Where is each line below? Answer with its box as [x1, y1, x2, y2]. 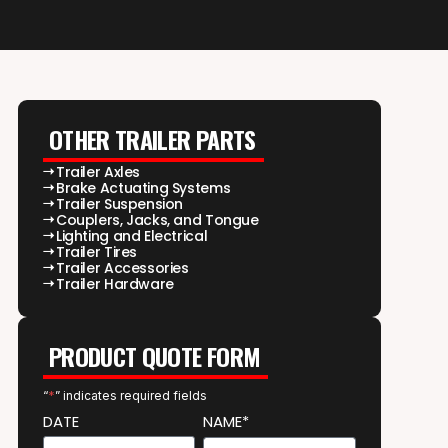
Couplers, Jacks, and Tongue [55, 209, 259, 230]
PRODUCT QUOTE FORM [48, 337, 261, 374]
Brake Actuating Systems [55, 177, 231, 198]
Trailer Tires [55, 241, 138, 262]
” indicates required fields [54, 387, 207, 403]
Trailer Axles [55, 161, 141, 182]
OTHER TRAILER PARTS [48, 120, 256, 157]
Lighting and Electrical [55, 225, 208, 246]
